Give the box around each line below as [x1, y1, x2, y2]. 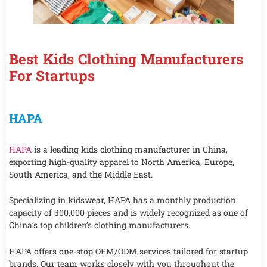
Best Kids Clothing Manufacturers [9, 49, 243, 69]
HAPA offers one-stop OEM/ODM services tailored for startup [9, 245, 248, 257]
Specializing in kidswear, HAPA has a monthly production [9, 194, 236, 206]
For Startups [9, 66, 95, 85]
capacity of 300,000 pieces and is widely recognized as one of [9, 207, 248, 219]
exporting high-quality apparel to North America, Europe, [9, 156, 234, 167]
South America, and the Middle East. [9, 168, 153, 180]
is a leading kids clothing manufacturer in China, [32, 143, 228, 155]
